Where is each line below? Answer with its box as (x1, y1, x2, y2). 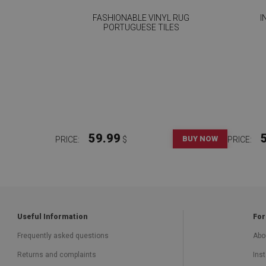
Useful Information (17, 212, 88, 221)
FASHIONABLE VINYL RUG (93, 12, 190, 23)
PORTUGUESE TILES (103, 22, 179, 32)
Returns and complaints (17, 250, 96, 259)
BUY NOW (182, 134, 218, 143)
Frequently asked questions (17, 231, 109, 240)
